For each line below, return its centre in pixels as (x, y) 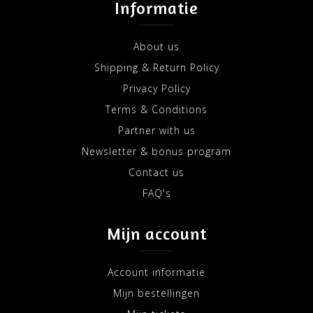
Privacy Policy (156, 89)
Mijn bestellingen (156, 293)
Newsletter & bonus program (156, 152)
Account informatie (156, 272)
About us (156, 47)
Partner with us (156, 131)
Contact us (156, 173)
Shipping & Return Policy (156, 68)
